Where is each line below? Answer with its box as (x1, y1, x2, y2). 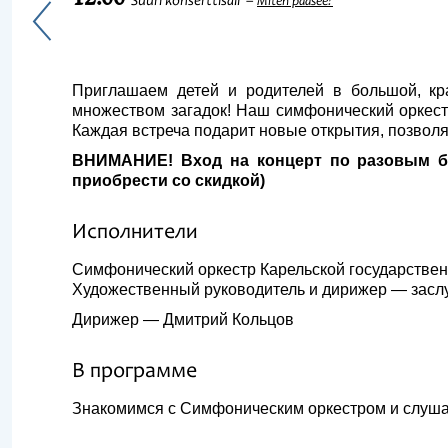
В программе (72, 361, 197, 383)
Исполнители (72, 222, 198, 244)
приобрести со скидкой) (72, 172, 265, 189)
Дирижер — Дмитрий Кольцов (72, 311, 294, 328)
